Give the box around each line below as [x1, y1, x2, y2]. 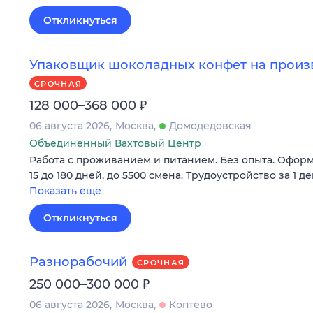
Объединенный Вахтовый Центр [29, 136, 201, 150]
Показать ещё [29, 184, 101, 197]
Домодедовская [169, 119, 252, 132]
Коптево [169, 298, 212, 312]
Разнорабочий [29, 254, 127, 270]
